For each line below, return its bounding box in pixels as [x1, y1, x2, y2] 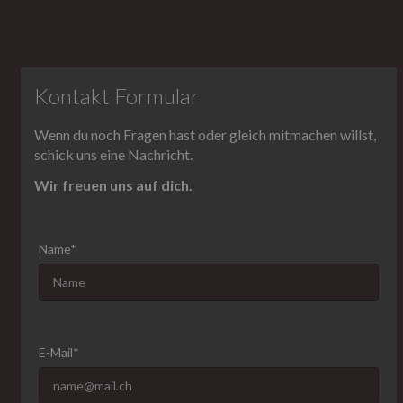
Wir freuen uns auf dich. [34, 176, 193, 194]
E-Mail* [39, 345, 79, 361]
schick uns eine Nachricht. [34, 146, 193, 164]
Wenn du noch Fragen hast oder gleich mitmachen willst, [34, 126, 376, 144]
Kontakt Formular [34, 83, 200, 110]
